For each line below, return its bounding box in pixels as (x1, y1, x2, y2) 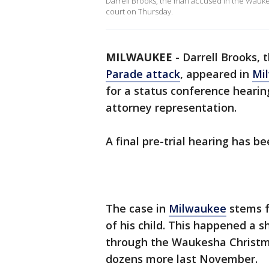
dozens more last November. (106, 252, 258, 266)
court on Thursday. (106, 6, 173, 17)
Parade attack (106, 67, 180, 81)
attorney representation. (106, 100, 240, 115)
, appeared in (180, 67, 252, 81)
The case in (106, 201, 169, 216)
